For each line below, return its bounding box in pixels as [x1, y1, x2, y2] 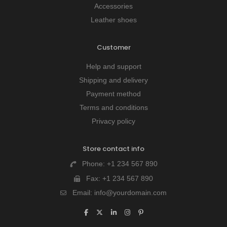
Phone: [82, 160, 107, 168]
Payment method [86, 90, 141, 98]
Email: [72, 188, 94, 197]
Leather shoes [90, 16, 137, 24]
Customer [96, 43, 131, 53]
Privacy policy [92, 117, 135, 126]
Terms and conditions [79, 103, 148, 112]
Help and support [86, 62, 141, 71]
